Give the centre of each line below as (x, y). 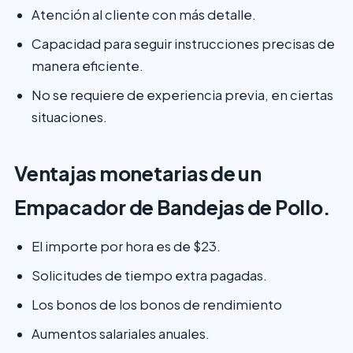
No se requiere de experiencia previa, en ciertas (182, 95)
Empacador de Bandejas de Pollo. (172, 207)
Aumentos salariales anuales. (121, 334)
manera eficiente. (87, 66)
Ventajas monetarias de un (138, 173)
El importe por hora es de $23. (126, 246)
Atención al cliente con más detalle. (144, 15)
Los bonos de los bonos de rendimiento (157, 305)
